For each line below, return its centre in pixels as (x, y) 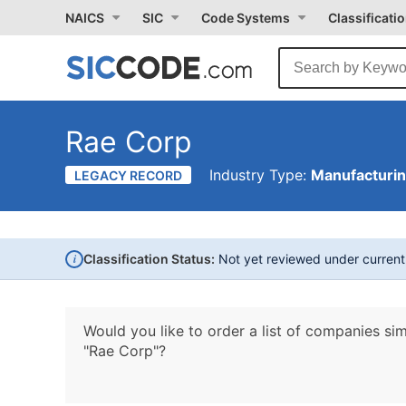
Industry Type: (260, 175)
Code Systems (246, 18)
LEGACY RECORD (128, 175)
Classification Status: (149, 259)
